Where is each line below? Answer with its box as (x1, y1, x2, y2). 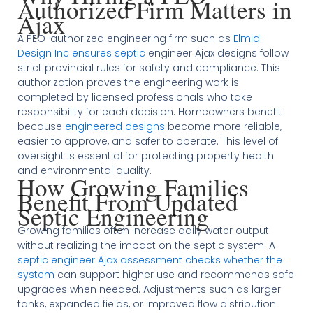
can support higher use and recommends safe (54, 267, 294, 282)
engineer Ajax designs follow (145, 45, 289, 60)
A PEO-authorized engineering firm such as (17, 31, 233, 45)
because (17, 119, 65, 133)
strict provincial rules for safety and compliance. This (17, 60, 280, 75)
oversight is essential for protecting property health (17, 148, 274, 163)
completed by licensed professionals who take (17, 89, 252, 104)
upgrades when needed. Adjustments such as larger (17, 282, 281, 296)
